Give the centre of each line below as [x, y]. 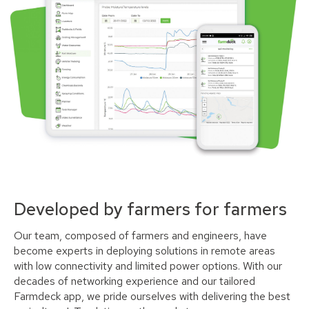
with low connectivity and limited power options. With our [148, 266]
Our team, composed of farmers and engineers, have [140, 236]
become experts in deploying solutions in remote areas [144, 251]
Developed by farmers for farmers [150, 209]
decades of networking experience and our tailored [134, 281]
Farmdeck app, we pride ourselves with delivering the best [152, 297]
